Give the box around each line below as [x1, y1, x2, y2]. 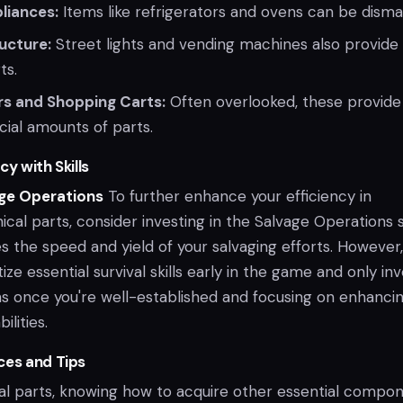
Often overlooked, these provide [166, 91, 401, 112]
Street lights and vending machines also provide [51, 33, 399, 54]
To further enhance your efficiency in [103, 185, 372, 206]
